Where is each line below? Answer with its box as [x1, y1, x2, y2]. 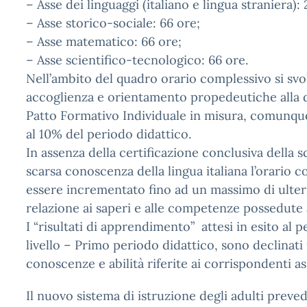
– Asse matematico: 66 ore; [26, 34, 182, 49]
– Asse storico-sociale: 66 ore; [26, 15, 200, 31]
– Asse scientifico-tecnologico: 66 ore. [26, 52, 248, 68]
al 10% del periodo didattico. [26, 126, 191, 142]
